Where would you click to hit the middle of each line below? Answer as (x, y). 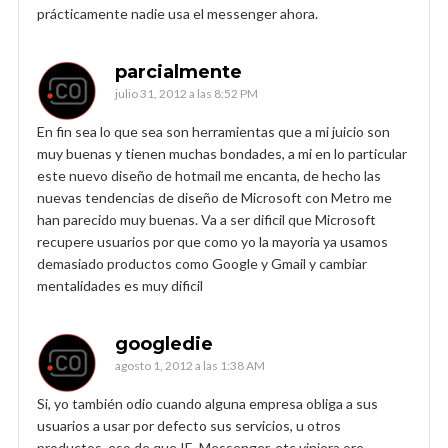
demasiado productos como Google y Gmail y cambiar (202, 263)
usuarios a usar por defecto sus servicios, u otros (189, 425)
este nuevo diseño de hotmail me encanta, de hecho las (209, 175)
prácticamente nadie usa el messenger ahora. (177, 13)
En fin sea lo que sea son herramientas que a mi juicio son (213, 131)
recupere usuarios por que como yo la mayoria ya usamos (212, 241)
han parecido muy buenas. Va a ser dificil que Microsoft (206, 219)
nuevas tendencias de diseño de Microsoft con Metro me (214, 197)
